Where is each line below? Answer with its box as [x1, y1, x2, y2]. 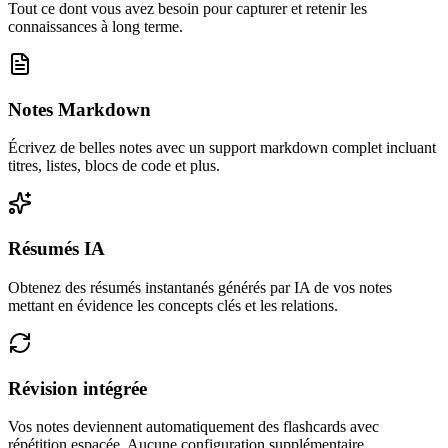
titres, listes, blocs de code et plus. [8, 157, 220, 175]
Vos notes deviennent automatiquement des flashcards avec [8, 418, 379, 436]
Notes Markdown [8, 98, 151, 120]
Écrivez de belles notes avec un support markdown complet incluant [8, 139, 436, 157]
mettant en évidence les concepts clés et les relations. [8, 296, 338, 314]
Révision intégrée [8, 377, 147, 399]
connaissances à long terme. [8, 17, 183, 35]
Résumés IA [8, 238, 105, 260]
